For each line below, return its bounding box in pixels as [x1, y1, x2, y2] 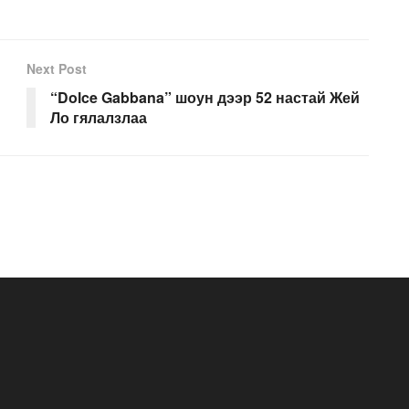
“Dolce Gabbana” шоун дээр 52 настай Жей [50, 87, 360, 109]
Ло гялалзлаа [50, 107, 147, 129]
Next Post [26, 59, 87, 79]
